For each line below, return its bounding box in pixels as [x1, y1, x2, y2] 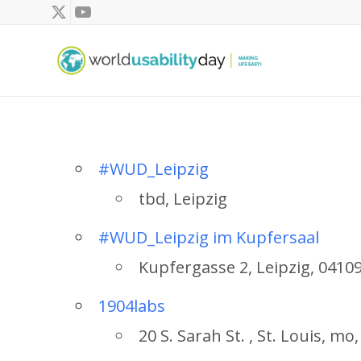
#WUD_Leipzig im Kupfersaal [98, 226, 319, 248]
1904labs [98, 295, 165, 317]
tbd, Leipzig [139, 188, 227, 210]
